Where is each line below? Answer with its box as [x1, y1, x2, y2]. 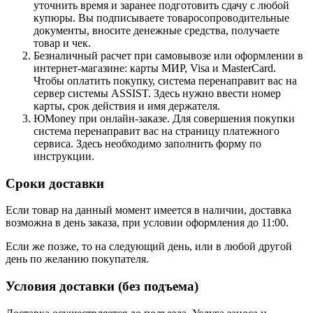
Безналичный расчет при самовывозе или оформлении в [34, 49, 303, 61]
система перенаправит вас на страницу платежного [34, 124, 279, 137]
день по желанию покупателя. [6, 253, 149, 265]
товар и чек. [34, 36, 91, 49]
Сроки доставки [6, 175, 111, 191]
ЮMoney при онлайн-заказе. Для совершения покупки [34, 112, 295, 124]
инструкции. [34, 150, 94, 162]
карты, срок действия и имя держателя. [34, 99, 220, 112]
